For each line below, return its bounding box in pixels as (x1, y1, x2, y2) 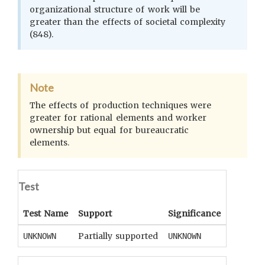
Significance (168, 208, 221, 219)
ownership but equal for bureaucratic (30, 125, 189, 135)
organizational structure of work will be (30, 4, 201, 15)
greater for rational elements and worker (30, 112, 207, 123)
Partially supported (78, 231, 159, 241)
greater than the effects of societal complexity (30, 17, 226, 27)
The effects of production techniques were (30, 100, 212, 111)
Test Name (23, 208, 69, 219)
